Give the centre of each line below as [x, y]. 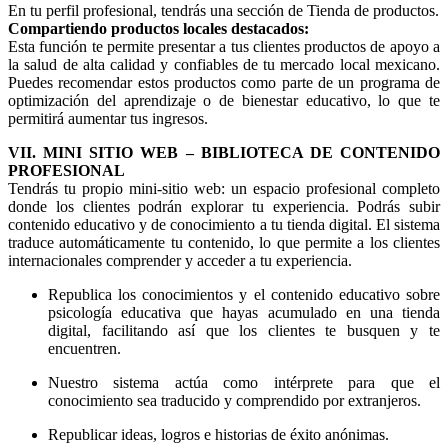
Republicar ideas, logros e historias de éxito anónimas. [218, 435]
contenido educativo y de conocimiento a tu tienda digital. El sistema [224, 225]
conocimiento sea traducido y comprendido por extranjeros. [234, 401]
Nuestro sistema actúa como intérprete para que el [244, 383]
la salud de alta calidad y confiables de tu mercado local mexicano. [224, 65]
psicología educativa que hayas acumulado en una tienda [244, 313]
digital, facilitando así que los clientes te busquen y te [244, 331]
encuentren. [84, 349]
